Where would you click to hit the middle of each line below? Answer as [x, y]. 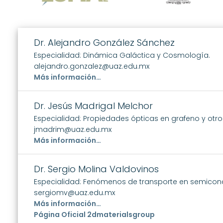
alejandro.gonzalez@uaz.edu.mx [92, 66]
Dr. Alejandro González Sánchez [104, 42]
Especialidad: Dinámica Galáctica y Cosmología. [122, 55]
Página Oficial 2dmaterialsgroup [94, 214]
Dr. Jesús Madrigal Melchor [93, 106]
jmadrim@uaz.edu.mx [73, 129]
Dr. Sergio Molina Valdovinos [96, 169]
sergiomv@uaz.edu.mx [74, 192]
